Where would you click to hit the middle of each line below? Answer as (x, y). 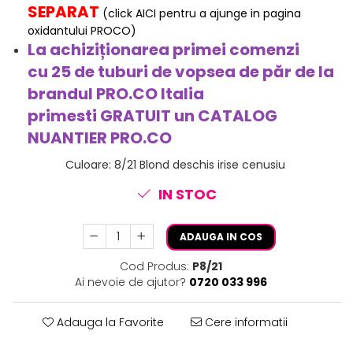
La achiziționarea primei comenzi (163, 50)
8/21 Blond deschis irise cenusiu (199, 165)
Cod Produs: (154, 267)
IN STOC (186, 195)
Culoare (87, 165)
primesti (64, 116)
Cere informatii (244, 323)
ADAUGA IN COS (221, 237)
